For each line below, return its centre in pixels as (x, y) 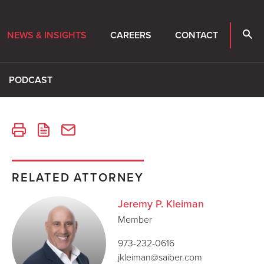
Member (135, 219)
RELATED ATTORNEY (78, 177)
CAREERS (131, 35)
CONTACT (197, 35)
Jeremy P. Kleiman (161, 204)
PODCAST (31, 80)
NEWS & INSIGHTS (47, 35)
